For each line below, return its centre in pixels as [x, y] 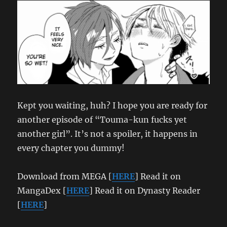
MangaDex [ [42, 190]
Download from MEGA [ [65, 176]
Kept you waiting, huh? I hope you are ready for [112, 105]
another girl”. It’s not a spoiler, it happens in [108, 134]
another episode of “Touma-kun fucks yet [102, 119]
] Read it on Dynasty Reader [145, 190]
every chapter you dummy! [71, 148]
